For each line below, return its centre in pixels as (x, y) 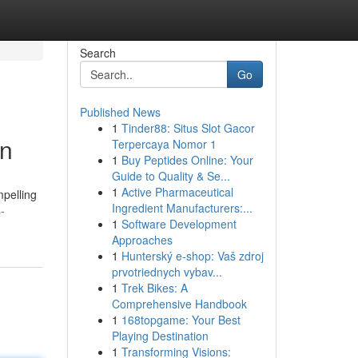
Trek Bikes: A (154, 288)
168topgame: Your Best (181, 320)
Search (97, 53)
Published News (120, 112)
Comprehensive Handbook (179, 304)
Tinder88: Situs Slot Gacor (188, 128)
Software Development (179, 224)
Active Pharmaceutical (177, 192)
